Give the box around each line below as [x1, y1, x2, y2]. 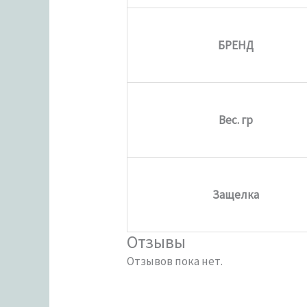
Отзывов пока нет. [127, 253, 223, 269]
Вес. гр [219, 112, 254, 127]
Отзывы [127, 230, 186, 253]
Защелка [212, 186, 260, 202]
